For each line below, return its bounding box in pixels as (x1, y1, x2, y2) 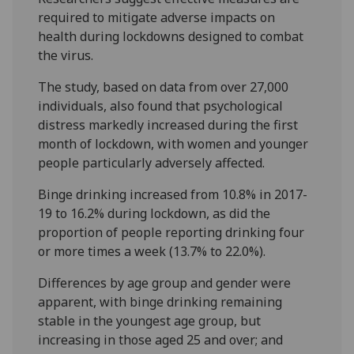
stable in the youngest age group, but (38, 311, 262, 330)
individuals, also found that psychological (38, 96, 284, 115)
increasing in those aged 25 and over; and (38, 330, 284, 348)
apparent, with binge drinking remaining (38, 292, 283, 311)
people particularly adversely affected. (38, 153, 269, 171)
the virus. (38, 46, 94, 64)
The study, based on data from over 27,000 (38, 77, 289, 96)
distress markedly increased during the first (38, 115, 299, 134)
